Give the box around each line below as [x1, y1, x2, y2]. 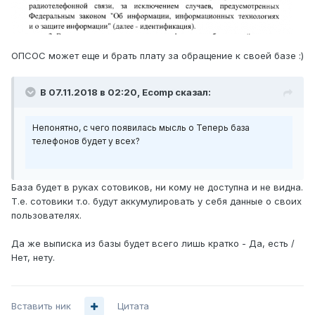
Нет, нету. [11, 252, 55, 264]
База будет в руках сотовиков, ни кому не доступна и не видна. [11, 181, 303, 193]
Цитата [117, 300, 149, 312]
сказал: [173, 86, 211, 98]
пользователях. [11, 210, 82, 221]
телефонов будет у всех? [32, 136, 140, 147]
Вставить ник [11, 300, 71, 312]
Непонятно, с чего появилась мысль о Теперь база [32, 122, 250, 134]
